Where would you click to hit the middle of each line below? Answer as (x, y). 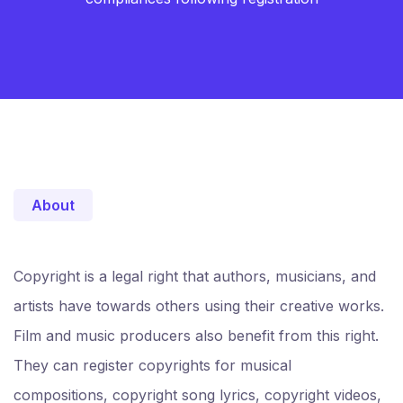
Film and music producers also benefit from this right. (196, 336)
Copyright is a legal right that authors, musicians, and (195, 276)
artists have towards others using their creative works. (199, 306)
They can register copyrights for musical (152, 365)
